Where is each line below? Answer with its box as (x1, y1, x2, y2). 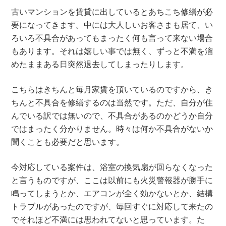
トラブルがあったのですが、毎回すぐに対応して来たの (11, 200, 213, 212)
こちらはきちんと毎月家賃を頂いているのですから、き (11, 83, 213, 95)
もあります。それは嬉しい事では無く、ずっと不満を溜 (11, 45, 213, 56)
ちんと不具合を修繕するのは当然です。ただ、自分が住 (11, 96, 213, 108)
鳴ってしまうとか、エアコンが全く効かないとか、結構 (11, 187, 213, 199)
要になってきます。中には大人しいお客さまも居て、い (11, 19, 213, 30)
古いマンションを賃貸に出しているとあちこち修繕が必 (11, 6, 213, 17)
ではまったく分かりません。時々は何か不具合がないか (11, 123, 213, 134)
